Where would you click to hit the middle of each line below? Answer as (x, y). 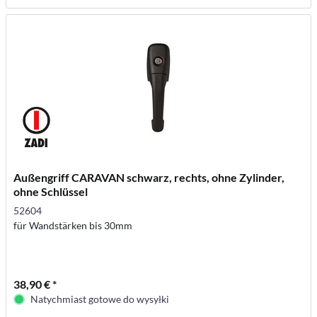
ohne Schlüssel (51, 192)
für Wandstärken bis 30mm (73, 226)
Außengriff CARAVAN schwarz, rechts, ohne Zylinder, (149, 178)
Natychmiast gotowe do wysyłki (100, 299)
